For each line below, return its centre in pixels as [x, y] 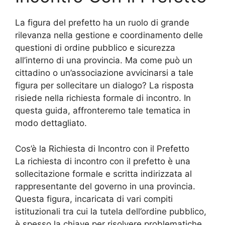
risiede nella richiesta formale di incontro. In [103, 98]
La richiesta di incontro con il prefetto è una [103, 161]
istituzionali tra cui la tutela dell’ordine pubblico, [111, 211]
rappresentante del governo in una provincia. [105, 186]
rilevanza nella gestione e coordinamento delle [109, 35]
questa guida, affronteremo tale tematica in [103, 111]
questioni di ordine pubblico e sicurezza [95, 48]
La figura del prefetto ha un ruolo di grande [102, 23]
